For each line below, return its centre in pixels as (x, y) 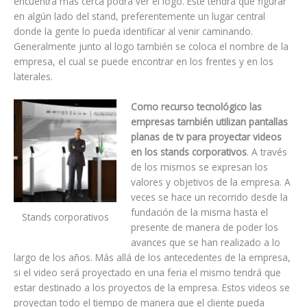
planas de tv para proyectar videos (206, 137)
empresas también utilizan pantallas (209, 122)
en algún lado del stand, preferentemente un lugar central (139, 16)
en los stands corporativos (188, 152)
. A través (267, 152)
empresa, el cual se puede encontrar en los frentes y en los (144, 62)
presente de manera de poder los (204, 228)
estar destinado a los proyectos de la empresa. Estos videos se (152, 288)
